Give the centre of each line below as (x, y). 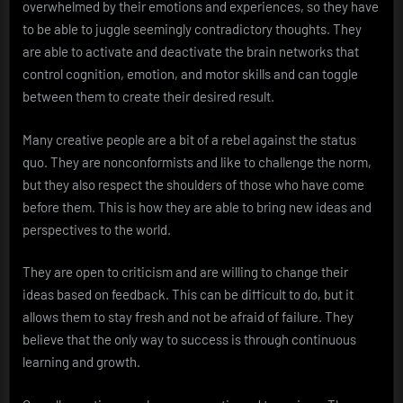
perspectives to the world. (97, 229)
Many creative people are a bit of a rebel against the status (189, 139)
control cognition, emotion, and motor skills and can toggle (190, 74)
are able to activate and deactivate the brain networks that (191, 52)
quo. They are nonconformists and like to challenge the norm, (197, 161)
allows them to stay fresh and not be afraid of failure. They (188, 317)
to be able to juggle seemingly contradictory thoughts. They (192, 29)
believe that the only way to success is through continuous (189, 340)
